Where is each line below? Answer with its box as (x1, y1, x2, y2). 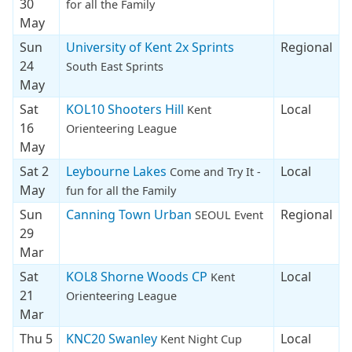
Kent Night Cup (160, 331, 242, 346)
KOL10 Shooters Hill (66, 100, 187, 118)
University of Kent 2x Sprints (66, 38, 234, 56)
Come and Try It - (170, 163, 261, 179)
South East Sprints (66, 58, 163, 74)
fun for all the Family (66, 182, 176, 198)
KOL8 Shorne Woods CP (66, 267, 211, 285)
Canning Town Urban (66, 205, 195, 223)
